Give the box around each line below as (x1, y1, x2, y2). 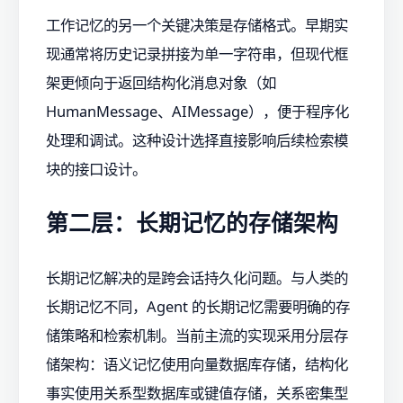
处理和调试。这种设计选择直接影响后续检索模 (46, 129, 348, 150)
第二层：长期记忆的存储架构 (46, 208, 338, 238)
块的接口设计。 (46, 157, 147, 179)
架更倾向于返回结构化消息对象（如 (46, 71, 276, 93)
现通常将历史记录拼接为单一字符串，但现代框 (46, 42, 348, 64)
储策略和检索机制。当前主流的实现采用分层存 (46, 324, 348, 345)
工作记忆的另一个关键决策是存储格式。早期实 (46, 13, 348, 35)
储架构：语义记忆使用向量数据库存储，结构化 (46, 353, 348, 374)
